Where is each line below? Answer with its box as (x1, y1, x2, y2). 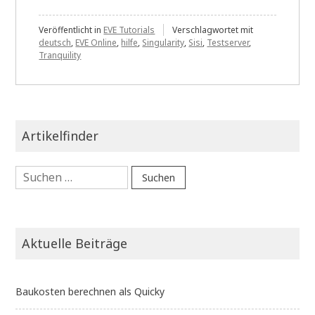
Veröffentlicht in (39, 23, 104, 36)
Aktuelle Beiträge (22, 234, 128, 252)
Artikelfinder (22, 127, 99, 144)
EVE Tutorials (103, 23, 155, 36)
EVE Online (75, 36, 117, 49)
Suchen (15, 162, 49, 176)
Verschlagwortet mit (172, 23, 254, 36)
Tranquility (39, 49, 82, 61)
